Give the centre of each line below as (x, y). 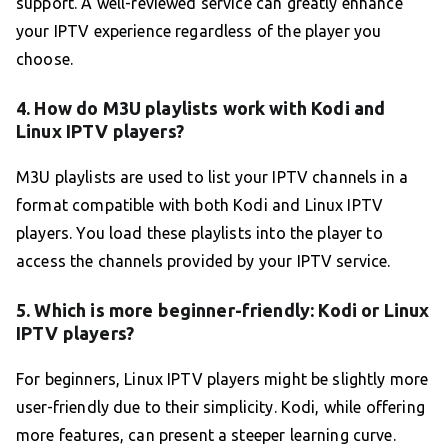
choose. (45, 58)
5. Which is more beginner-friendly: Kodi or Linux (223, 309)
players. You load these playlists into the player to (199, 232)
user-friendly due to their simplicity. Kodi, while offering (220, 406)
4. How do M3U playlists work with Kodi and (201, 107)
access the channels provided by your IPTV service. (203, 260)
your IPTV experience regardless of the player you (199, 30)
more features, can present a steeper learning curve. (206, 434)
